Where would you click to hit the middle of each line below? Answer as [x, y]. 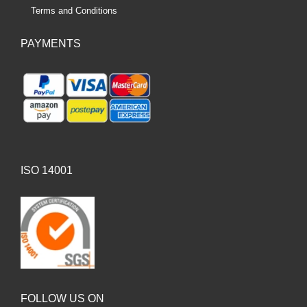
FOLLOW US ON [62, 298]
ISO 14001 [47, 171]
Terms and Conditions [74, 11]
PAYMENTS [51, 44]
